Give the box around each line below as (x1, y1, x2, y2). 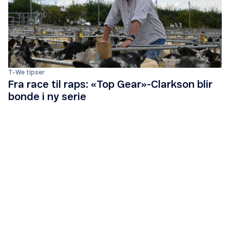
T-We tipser (8, 69, 45, 76)
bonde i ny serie (8, 92, 86, 103)
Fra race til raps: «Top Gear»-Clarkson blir (8, 80, 213, 90)
